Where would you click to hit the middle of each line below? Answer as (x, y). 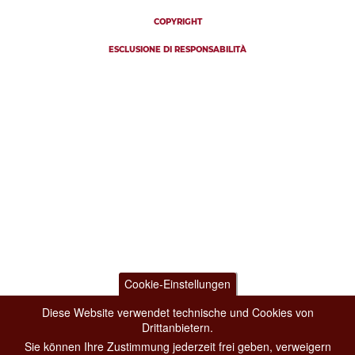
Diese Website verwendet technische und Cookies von (177, 312)
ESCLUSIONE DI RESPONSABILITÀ (177, 50)
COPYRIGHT (177, 22)
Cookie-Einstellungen (177, 284)
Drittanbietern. (177, 327)
